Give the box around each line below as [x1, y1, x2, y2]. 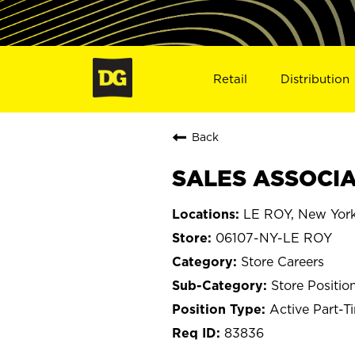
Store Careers [241, 254, 324, 269]
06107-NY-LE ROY [216, 230, 332, 245]
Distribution [281, 71, 350, 86]
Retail [212, 71, 247, 86]
